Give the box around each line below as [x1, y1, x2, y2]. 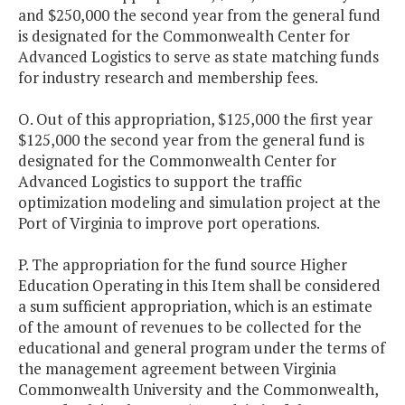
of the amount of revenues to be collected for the [18, 316, 362, 338]
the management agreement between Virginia [18, 358, 336, 380]
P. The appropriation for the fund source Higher [18, 254, 347, 276]
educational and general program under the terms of [18, 337, 385, 359]
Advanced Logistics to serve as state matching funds [18, 46, 379, 68]
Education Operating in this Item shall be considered [18, 275, 381, 297]
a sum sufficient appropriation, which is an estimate [18, 296, 372, 317]
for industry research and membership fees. [18, 67, 318, 89]
